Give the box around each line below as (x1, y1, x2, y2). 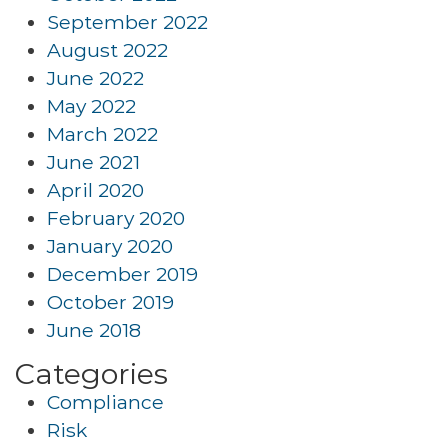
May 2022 (47, 94, 136, 118)
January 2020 (47, 234, 173, 258)
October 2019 (47, 290, 174, 314)
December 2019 (47, 262, 198, 286)
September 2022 (47, 10, 208, 34)
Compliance (47, 390, 164, 414)
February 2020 (47, 206, 185, 230)
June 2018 (47, 318, 141, 342)
